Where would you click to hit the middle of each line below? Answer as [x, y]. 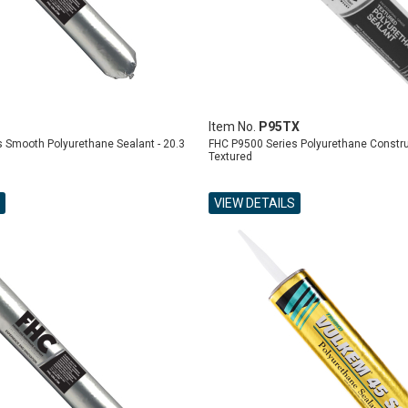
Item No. [233, 127]
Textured [230, 157]
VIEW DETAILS [254, 203]
